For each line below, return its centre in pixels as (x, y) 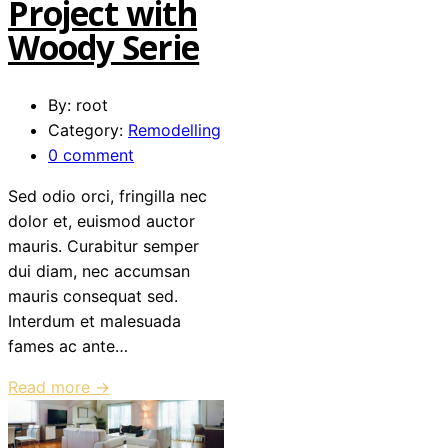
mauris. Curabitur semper (103, 245)
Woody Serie (104, 48)
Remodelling (174, 129)
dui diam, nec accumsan (99, 270)
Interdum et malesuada (94, 320)
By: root (78, 104)
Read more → (59, 386)
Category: (88, 129)
